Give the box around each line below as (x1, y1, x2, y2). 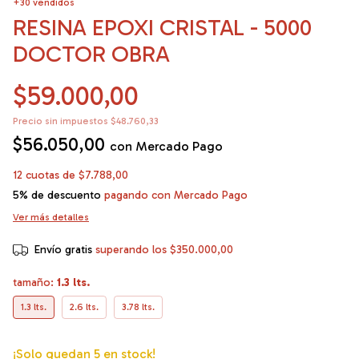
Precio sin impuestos (13, 115, 111, 127)
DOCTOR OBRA (13, 40, 170, 67)
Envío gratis (34, 242, 92, 256)
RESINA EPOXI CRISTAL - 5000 (13, 14, 312, 41)
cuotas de (26, 167, 79, 182)
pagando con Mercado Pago (101, 188, 248, 202)
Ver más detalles (13, 211, 89, 223)
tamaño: (13, 275, 57, 289)
